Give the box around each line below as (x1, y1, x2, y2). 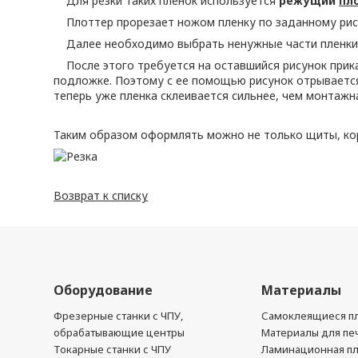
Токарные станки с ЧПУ (54, 342, 172, 356)
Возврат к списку (54, 188, 149, 203)
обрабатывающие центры (54, 325, 185, 340)
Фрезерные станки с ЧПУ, (54, 308, 184, 323)
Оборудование (54, 281, 153, 299)
